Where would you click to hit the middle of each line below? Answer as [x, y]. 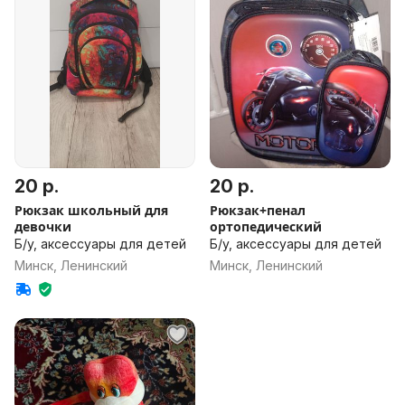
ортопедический [266, 226]
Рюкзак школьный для [91, 210]
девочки [43, 226]
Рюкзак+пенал [258, 210]
